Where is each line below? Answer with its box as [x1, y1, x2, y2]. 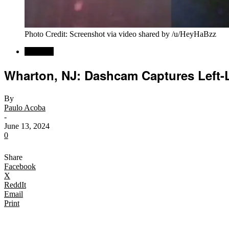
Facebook [4, 162, 36, 171]
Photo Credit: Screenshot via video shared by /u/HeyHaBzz [25, 30, 216, 38]
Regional [25, 47, 54, 56]
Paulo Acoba [4, 103, 45, 112]
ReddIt [4, 180, 26, 189]
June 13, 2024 [4, 121, 50, 130]
